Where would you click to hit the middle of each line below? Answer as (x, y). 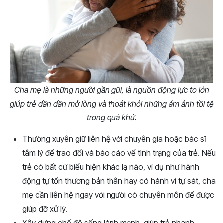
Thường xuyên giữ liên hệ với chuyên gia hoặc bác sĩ (114, 139)
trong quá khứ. (111, 118)
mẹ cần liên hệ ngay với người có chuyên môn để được (118, 195)
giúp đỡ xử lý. (45, 209)
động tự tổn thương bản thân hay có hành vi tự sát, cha (119, 181)
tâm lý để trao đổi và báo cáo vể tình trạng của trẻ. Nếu (119, 153)
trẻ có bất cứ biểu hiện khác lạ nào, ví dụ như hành (111, 167)
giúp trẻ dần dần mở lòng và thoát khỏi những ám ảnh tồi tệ (111, 104)
